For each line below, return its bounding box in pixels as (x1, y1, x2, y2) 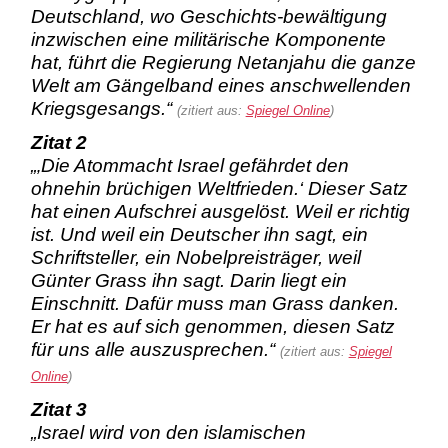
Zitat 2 (30, 132, 87, 154)
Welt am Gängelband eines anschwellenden (30, 75, 411, 97)
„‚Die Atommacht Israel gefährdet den (30, 155, 349, 177)
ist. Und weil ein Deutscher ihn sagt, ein (30, 224, 368, 246)
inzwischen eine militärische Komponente (30, 29, 386, 51)
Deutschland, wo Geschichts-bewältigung (30, 6, 387, 28)
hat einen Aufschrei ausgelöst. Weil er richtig (30, 201, 410, 223)
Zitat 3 (30, 398, 87, 420)
